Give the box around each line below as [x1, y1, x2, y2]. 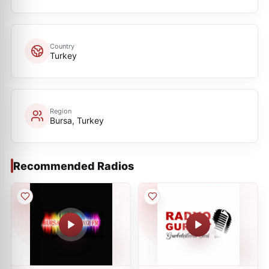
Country [50, 41, 74, 50]
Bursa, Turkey [50, 115, 104, 125]
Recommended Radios [13, 159, 134, 172]
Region [50, 106, 71, 115]
